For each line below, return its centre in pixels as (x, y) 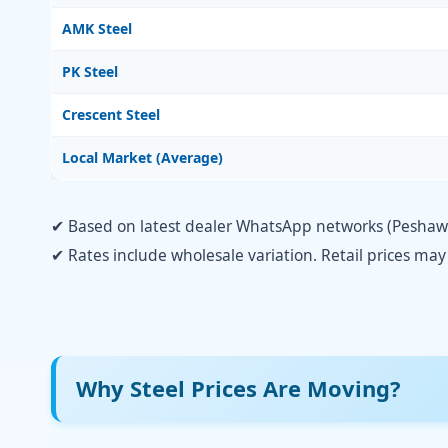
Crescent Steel (111, 114)
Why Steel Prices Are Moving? (238, 387)
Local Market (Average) (142, 157)
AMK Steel (97, 28)
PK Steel (90, 71)
